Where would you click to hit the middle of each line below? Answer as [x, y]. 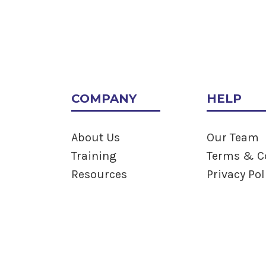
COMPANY [104, 98]
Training [94, 156]
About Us [96, 137]
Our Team [233, 137]
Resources [99, 174]
